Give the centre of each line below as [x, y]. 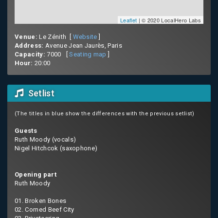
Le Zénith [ [55, 36]
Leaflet [128, 20]
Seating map [88, 54]
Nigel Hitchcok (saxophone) [56, 148]
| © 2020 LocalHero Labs [169, 20]
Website [85, 36]
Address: [29, 45]
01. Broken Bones [41, 200]
